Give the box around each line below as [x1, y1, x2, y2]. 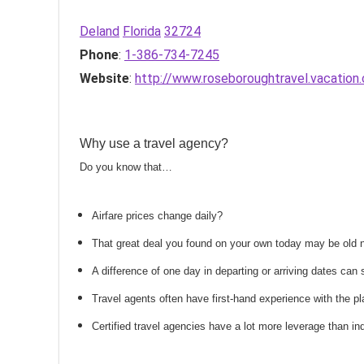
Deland [80, 24, 119, 39]
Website [80, 71, 129, 86]
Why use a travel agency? [80, 136, 228, 150]
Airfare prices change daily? [92, 210, 223, 222]
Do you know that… [80, 161, 172, 173]
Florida [123, 24, 161, 39]
